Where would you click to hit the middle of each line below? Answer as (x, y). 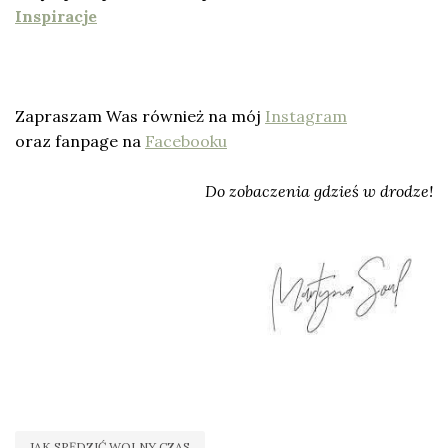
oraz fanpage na (80, 141)
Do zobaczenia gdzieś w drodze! (319, 191)
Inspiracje (56, 16)
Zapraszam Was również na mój (140, 116)
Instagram (306, 116)
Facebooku (186, 141)
